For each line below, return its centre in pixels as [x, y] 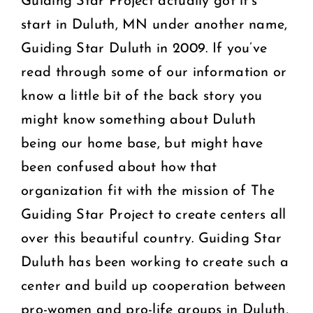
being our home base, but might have [142, 144]
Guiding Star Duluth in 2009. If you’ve [144, 49]
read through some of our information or [154, 72]
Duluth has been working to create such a [155, 262]
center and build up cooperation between [154, 286]
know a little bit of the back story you [142, 96]
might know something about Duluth [138, 120]
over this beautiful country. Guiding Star [152, 239]
